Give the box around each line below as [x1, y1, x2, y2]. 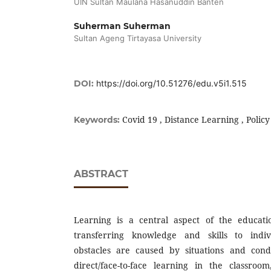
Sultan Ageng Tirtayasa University [74, 33, 201, 43]
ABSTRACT [74, 168, 128, 180]
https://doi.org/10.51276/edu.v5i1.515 [96, 77, 247, 88]
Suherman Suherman [74, 20, 171, 31]
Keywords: [74, 114, 122, 125]
